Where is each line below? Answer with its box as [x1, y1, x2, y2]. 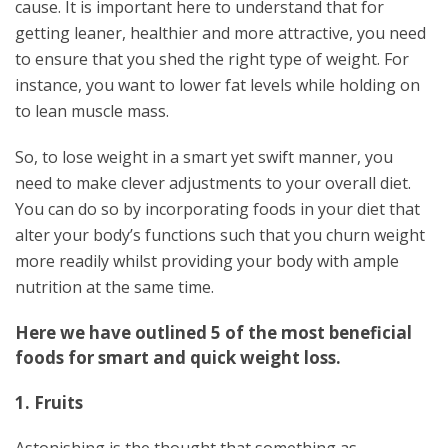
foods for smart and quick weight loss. [15, 346, 341, 369]
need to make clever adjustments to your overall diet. [15, 172, 411, 194]
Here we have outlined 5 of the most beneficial [15, 321, 412, 344]
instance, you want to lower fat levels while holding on [15, 74, 420, 96]
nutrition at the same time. [15, 276, 214, 298]
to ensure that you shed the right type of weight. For [15, 48, 409, 70]
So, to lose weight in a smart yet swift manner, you [15, 146, 393, 168]
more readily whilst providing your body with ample [15, 250, 399, 272]
